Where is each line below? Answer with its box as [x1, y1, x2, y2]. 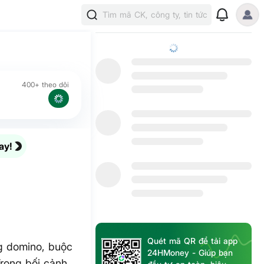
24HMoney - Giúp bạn [147, 247, 233, 258]
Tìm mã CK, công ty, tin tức [103, 9, 207, 19]
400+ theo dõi [22, 80, 70, 89]
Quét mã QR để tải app [147, 236, 238, 246]
